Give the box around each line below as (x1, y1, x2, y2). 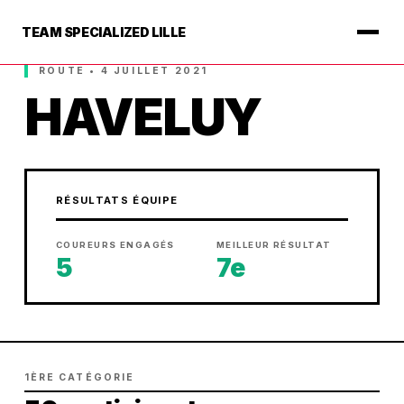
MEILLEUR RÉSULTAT (216, 240, 332, 250)
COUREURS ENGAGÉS (55, 240, 175, 250)
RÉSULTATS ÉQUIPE (55, 194, 179, 207)
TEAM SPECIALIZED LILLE (22, 24, 186, 40)
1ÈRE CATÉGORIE (23, 372, 134, 383)
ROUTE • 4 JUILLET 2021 (38, 65, 209, 77)
